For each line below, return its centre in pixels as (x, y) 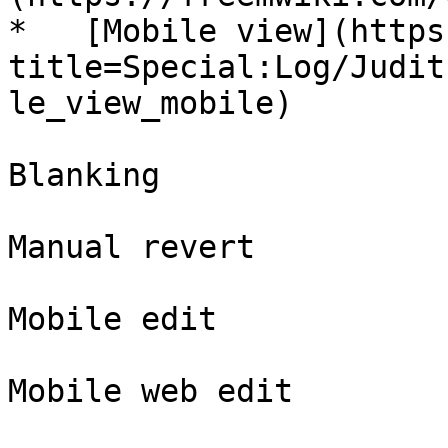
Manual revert (131, 247)
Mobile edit (112, 319)
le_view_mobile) (150, 103)
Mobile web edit (150, 391)
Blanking (84, 175)
